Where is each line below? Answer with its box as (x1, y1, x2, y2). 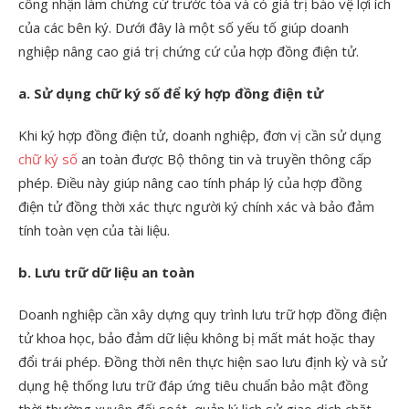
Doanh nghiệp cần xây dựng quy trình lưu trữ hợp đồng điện (18, 304, 387, 323)
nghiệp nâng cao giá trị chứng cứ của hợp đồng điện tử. (18, 41, 359, 60)
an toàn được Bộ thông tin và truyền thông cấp (78, 149, 372, 168)
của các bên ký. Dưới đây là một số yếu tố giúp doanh (18, 17, 349, 37)
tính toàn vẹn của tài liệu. (18, 220, 170, 239)
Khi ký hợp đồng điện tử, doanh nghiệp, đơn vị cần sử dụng (18, 125, 382, 144)
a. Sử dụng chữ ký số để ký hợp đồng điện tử (18, 83, 323, 102)
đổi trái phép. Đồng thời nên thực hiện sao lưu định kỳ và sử (18, 351, 387, 371)
